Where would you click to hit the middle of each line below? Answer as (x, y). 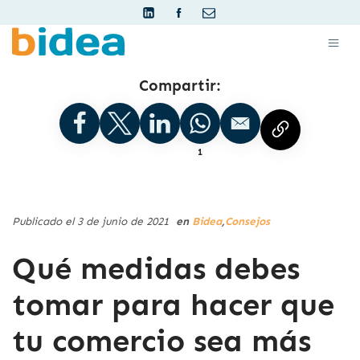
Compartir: (180, 85)
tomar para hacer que (173, 305)
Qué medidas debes (156, 269)
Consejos (247, 222)
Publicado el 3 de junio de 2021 (92, 222)
